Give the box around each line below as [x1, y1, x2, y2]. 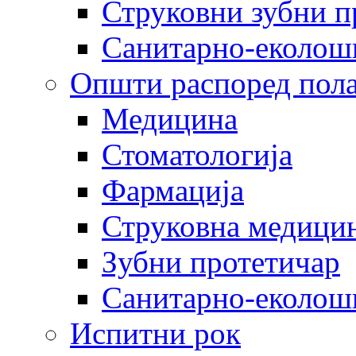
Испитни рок [70, 316, 241, 350]
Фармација [102, 173, 244, 207]
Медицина [102, 102, 238, 136]
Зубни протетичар [102, 245, 340, 279]
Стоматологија [102, 137, 292, 172]
